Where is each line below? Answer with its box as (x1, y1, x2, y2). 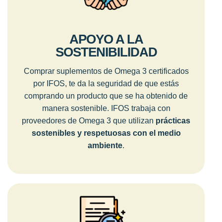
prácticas (156, 116, 190, 125)
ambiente (88, 141, 122, 150)
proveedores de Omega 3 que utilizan (22, 116, 156, 125)
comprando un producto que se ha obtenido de (24, 91, 188, 100)
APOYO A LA (69, 31, 143, 47)
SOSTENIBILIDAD (55, 44, 157, 59)
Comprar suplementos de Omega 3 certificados (23, 66, 189, 75)
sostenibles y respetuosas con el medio (31, 128, 181, 137)
